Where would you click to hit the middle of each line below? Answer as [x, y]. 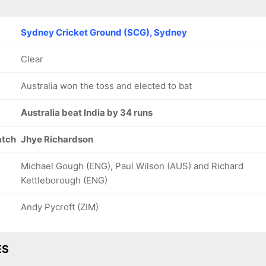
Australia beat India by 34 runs [87, 113]
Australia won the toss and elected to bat [106, 86]
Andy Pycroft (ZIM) [60, 207]
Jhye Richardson [57, 139]
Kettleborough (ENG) [64, 180]
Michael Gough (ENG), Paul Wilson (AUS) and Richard [132, 166]
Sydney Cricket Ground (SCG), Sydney [104, 32]
